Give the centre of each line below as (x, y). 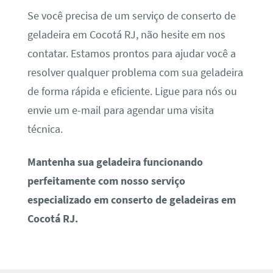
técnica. (45, 129)
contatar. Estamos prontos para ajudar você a (131, 54)
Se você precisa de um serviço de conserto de (131, 16)
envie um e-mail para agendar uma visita (120, 111)
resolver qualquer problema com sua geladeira (135, 73)
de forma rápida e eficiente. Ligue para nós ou (132, 92)
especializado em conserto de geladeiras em (131, 200)
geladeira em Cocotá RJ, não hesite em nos (126, 35)
